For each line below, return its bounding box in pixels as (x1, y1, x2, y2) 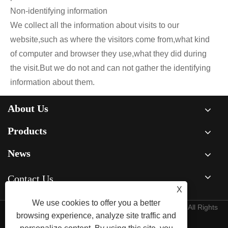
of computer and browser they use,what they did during (10, 49, 207, 58)
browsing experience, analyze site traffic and (16, 211, 177, 220)
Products (8, 125, 47, 137)
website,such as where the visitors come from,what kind (10, 35, 210, 44)
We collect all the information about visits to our (10, 20, 179, 30)
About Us (8, 103, 48, 115)
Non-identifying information (10, 6, 107, 15)
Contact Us (8, 173, 53, 185)
